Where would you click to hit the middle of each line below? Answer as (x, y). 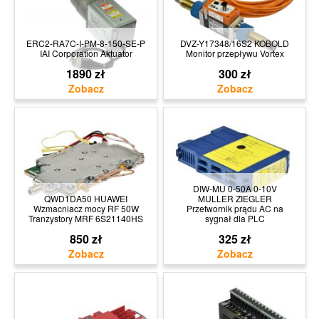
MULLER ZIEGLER (235, 198)
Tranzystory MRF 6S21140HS (86, 218)
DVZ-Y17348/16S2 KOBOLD (235, 43)
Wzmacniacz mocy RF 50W (86, 208)
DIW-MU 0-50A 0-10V (235, 188)
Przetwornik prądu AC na (235, 208)
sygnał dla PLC (235, 218)
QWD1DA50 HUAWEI (86, 198)
